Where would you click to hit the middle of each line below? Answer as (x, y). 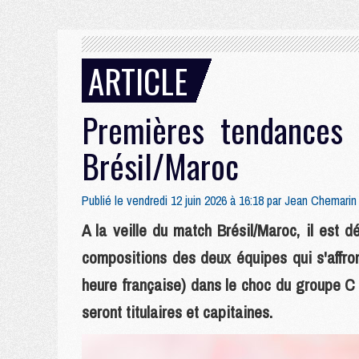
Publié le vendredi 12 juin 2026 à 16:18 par (183, 200)
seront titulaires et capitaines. (177, 312)
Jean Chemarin (321, 200)
